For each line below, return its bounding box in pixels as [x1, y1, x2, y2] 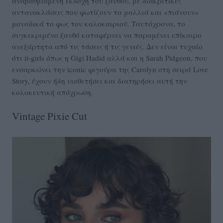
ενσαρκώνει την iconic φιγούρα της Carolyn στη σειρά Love [12, 64, 208, 75]
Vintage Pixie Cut [12, 109, 87, 123]
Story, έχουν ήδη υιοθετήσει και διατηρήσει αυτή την [12, 76, 187, 86]
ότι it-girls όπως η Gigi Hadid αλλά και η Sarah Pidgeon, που [12, 53, 207, 63]
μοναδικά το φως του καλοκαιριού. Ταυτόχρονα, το [12, 18, 185, 29]
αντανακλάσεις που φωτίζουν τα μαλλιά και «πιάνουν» [12, 7, 199, 17]
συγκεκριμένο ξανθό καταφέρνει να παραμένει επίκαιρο [12, 30, 202, 40]
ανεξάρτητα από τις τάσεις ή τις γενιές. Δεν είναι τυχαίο [12, 41, 203, 52]
